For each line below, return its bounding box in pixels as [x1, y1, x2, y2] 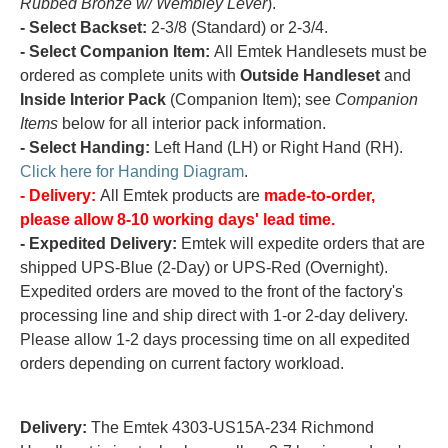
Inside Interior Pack [20, 90, 166, 108]
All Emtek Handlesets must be [210, 42, 427, 60]
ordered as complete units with [20, 66, 240, 84]
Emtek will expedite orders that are [177, 234, 425, 252]
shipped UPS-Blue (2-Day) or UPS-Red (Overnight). [20, 258, 388, 276]
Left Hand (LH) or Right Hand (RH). [150, 138, 403, 156]
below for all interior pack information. [58, 114, 326, 132]
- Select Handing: [20, 138, 150, 156]
